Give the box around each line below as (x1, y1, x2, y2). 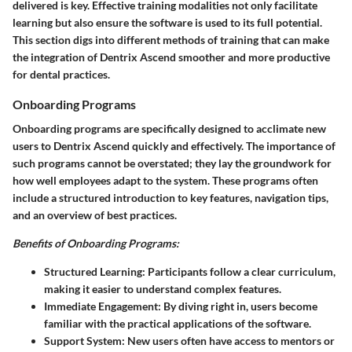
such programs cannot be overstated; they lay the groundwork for (13, 156, 332, 170)
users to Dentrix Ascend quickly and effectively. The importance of (13, 138, 335, 152)
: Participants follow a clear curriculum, (142, 264, 335, 278)
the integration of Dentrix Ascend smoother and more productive (13, 49, 330, 64)
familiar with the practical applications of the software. (44, 316, 311, 330)
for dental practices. (13, 67, 110, 81)
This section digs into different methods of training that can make (13, 32, 329, 46)
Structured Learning (44, 264, 142, 278)
